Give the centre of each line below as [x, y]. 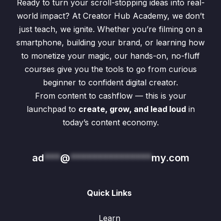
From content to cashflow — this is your [110, 96]
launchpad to [52, 109]
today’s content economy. [110, 122]
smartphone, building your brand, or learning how [110, 42]
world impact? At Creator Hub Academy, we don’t [110, 16]
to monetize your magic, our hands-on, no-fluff [110, 56]
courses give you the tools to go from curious [110, 69]
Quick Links [109, 193]
